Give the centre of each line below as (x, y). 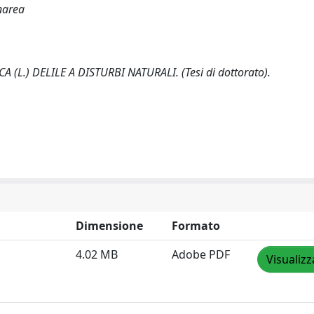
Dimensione (109, 225)
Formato (196, 225)
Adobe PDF (201, 254)
